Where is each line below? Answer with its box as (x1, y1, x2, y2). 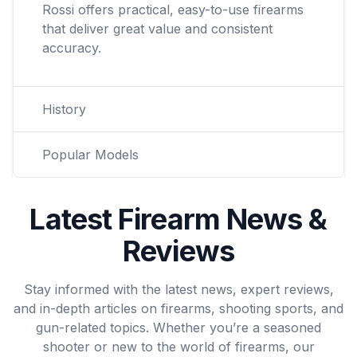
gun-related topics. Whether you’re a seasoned (36, 320, 321, 335)
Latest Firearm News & (29, 202, 328, 237)
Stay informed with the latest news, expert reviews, (23, 281, 334, 297)
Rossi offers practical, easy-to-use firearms (42, 2, 304, 18)
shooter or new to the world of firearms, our (42, 339, 315, 355)
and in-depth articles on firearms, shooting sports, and (14, 300, 343, 316)
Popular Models (42, 147, 139, 163)
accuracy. (42, 40, 101, 56)
